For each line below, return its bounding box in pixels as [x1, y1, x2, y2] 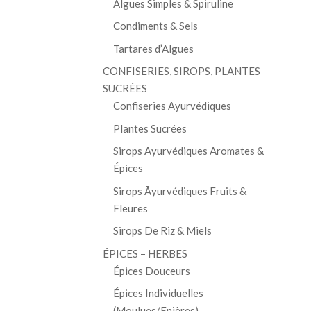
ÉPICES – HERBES [102, 246, 187, 260]
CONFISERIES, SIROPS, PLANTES [102, 65, 260, 78]
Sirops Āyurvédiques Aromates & [112, 144, 264, 158]
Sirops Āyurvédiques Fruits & [112, 184, 246, 197]
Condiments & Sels [112, 19, 198, 33]
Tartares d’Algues [112, 42, 194, 55]
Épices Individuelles [112, 287, 203, 300]
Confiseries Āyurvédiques [112, 99, 231, 112]
